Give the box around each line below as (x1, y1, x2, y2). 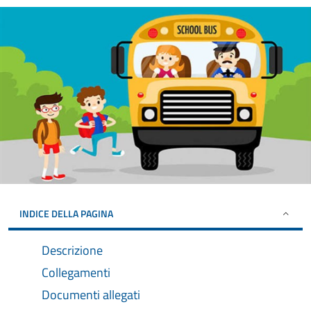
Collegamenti (42, 263, 110, 283)
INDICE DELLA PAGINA (19, 206, 113, 221)
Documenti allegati (42, 285, 140, 305)
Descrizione (42, 241, 103, 260)
